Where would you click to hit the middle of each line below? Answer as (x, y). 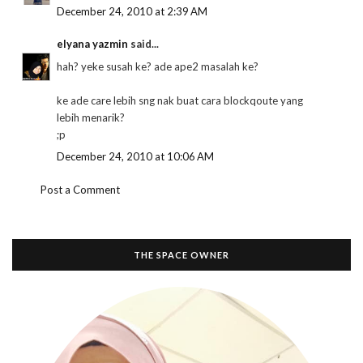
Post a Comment (80, 190)
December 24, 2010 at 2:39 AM (132, 11)
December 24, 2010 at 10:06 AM (135, 157)
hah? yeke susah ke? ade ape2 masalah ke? (158, 66)
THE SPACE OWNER (181, 254)
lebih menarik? (91, 117)
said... (143, 44)
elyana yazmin (92, 44)
